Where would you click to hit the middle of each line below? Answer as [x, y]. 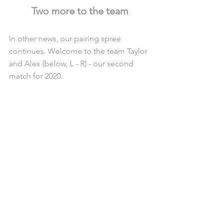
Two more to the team [80, 11]
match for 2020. [36, 76]
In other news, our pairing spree [66, 38]
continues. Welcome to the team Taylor [79, 51]
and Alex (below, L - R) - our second [72, 63]
